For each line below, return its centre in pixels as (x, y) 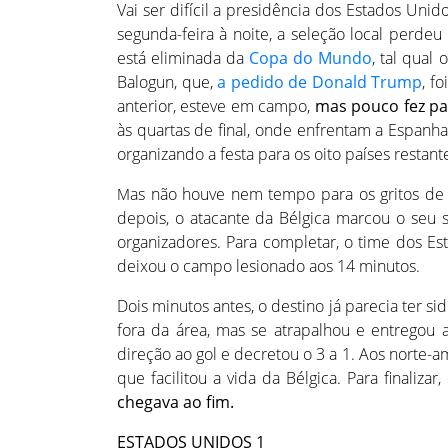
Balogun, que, (167, 82)
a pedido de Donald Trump (319, 82)
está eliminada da (183, 58)
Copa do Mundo (311, 58)
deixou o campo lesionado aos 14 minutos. (268, 266)
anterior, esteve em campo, (216, 106)
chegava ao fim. (175, 402)
